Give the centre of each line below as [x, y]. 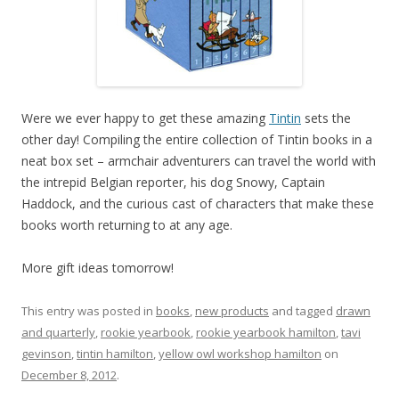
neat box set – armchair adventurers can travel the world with [199, 161]
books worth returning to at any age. [127, 225]
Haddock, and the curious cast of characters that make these [198, 204]
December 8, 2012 [69, 375]
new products [232, 311]
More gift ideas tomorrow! [98, 268]
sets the [326, 118]
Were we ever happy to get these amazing [145, 118]
